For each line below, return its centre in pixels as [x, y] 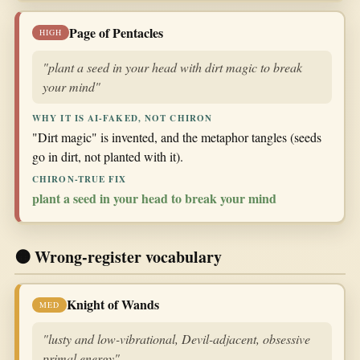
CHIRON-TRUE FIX [80, 180]
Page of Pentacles [116, 32]
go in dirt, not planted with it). [108, 157]
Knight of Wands [113, 305]
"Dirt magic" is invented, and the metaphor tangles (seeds [177, 137]
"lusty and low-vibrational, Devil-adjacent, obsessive [176, 339]
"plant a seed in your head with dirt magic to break [172, 67]
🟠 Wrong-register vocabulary [118, 256]
